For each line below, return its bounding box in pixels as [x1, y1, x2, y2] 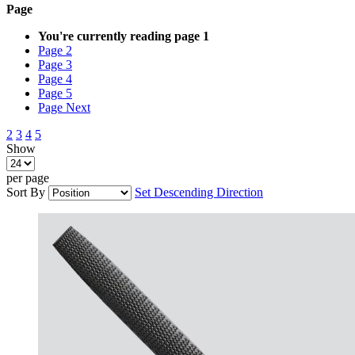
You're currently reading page [38, 29, 200, 44]
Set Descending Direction [135, 185, 263, 200]
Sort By [6, 185, 45, 200]
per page [6, 171, 49, 185]
